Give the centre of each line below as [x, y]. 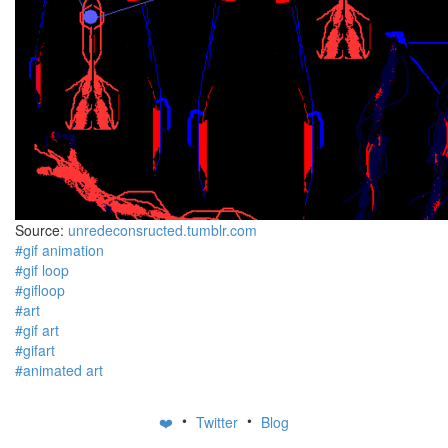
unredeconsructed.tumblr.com [162, 230]
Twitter [219, 422]
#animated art [59, 370]
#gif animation [59, 250]
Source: [41, 230]
